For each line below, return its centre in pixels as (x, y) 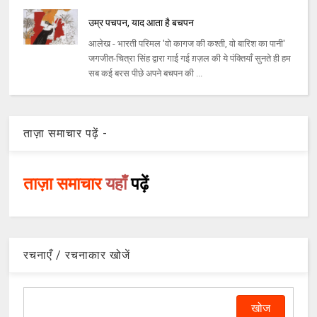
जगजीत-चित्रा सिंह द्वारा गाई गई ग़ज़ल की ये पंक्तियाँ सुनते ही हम (189, 59)
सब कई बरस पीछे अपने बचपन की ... (145, 74)
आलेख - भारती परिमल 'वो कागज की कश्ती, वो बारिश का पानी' (186, 44)
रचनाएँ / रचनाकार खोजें (77, 255)
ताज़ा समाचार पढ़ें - (66, 134)
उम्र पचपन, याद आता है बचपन (141, 23)
